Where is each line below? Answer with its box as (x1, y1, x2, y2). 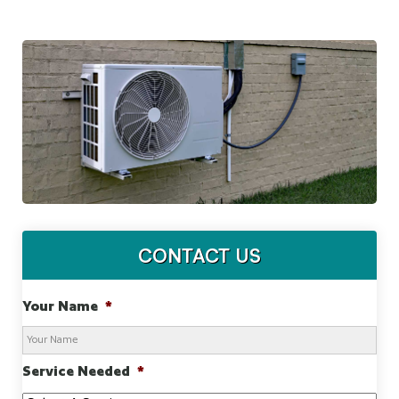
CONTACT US (138, 242, 261, 267)
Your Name (22, 297, 98, 314)
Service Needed (22, 362, 130, 379)
